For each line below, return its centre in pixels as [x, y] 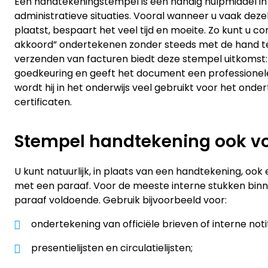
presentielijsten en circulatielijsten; [112, 248]
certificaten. [43, 102]
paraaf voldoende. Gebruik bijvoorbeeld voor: [121, 200]
